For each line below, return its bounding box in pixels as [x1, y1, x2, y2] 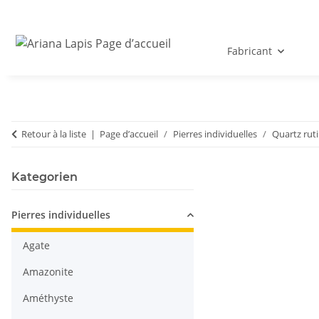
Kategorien [11, 170, 78, 184]
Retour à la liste [21, 127, 86, 141]
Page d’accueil [100, 127, 158, 141]
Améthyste [23, 291, 73, 305]
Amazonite [23, 265, 73, 279]
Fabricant [226, 44, 272, 58]
